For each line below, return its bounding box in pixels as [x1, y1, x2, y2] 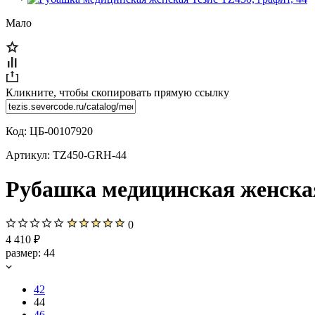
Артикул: [6, 149, 53, 161]
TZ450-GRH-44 [53, 149, 127, 161]
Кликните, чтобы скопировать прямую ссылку [6, 86, 229, 98]
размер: [6, 246, 44, 259]
